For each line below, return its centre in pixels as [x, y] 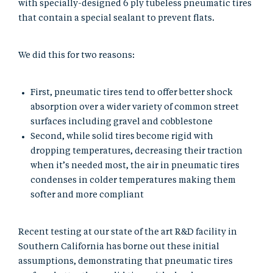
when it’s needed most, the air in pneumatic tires [135, 165]
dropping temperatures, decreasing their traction [136, 151]
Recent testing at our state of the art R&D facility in [128, 232]
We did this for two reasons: [76, 55]
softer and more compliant [87, 195]
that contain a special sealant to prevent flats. [117, 18]
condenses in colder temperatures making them [133, 180]
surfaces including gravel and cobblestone [122, 122]
